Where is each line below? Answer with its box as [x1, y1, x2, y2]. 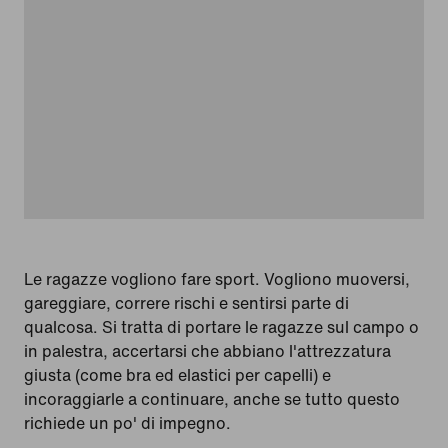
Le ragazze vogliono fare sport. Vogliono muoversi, [24, 267, 410, 292]
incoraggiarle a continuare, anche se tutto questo [24, 387, 400, 412]
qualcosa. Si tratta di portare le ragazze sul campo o [24, 315, 419, 340]
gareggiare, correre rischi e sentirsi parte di [24, 291, 349, 316]
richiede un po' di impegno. [24, 411, 231, 436]
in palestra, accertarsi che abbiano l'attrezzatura [24, 339, 391, 364]
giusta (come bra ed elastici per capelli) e [24, 363, 331, 388]
